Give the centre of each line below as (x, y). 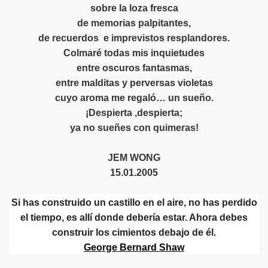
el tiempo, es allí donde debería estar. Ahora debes (134, 218)
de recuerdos (68, 38)
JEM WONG (134, 158)
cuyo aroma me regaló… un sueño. (134, 98)
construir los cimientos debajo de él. (134, 233)
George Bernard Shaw (134, 248)
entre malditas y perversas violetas (134, 83)
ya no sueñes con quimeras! (134, 128)
